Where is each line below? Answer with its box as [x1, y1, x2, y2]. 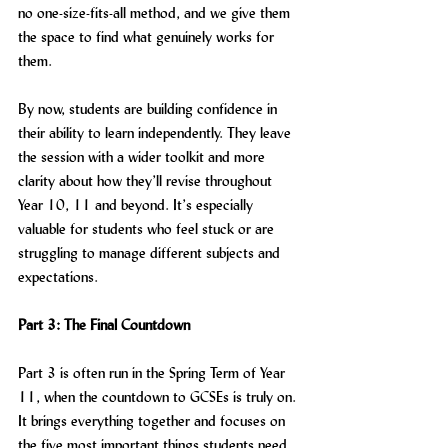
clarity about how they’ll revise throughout [18, 171, 276, 190]
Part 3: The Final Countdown [18, 315, 190, 334]
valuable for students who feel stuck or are [18, 219, 278, 238]
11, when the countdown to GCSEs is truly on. [18, 387, 300, 406]
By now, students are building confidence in [18, 99, 281, 118]
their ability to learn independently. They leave [18, 123, 295, 142]
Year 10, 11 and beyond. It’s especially [18, 195, 257, 214]
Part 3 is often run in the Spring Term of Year [18, 363, 289, 382]
